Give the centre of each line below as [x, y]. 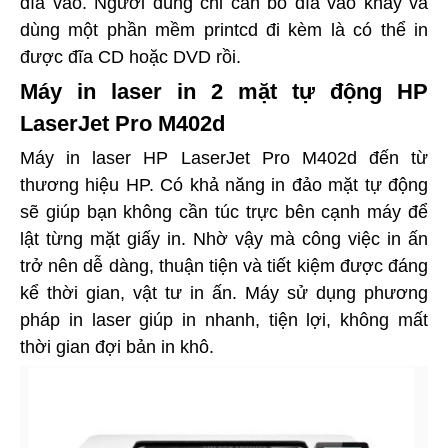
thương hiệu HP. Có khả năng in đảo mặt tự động [224, 185]
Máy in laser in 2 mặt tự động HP [224, 92]
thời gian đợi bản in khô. [117, 347]
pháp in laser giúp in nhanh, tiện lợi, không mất [224, 320]
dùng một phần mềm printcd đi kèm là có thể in [224, 30]
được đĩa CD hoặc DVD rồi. [130, 57]
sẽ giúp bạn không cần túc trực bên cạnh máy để [224, 212]
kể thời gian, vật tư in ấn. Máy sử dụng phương [224, 293]
